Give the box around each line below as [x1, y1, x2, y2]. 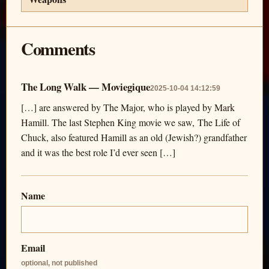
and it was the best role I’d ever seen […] [21, 146, 175, 159]
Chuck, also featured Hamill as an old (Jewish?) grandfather [21, 131, 247, 144]
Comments [21, 36, 95, 62]
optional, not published [21, 259, 97, 268]
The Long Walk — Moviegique [21, 79, 150, 95]
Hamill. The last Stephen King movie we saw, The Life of [21, 116, 240, 129]
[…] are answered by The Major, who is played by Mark [21, 101, 235, 114]
